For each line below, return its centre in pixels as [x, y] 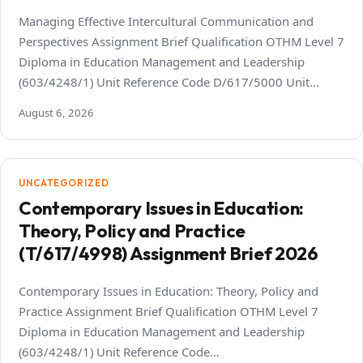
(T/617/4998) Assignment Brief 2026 [169, 254]
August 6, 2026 [56, 113]
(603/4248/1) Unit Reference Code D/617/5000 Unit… [169, 82]
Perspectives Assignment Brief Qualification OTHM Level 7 [181, 42]
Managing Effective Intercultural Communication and [166, 21]
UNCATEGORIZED [64, 183]
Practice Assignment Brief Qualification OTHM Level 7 [169, 312]
